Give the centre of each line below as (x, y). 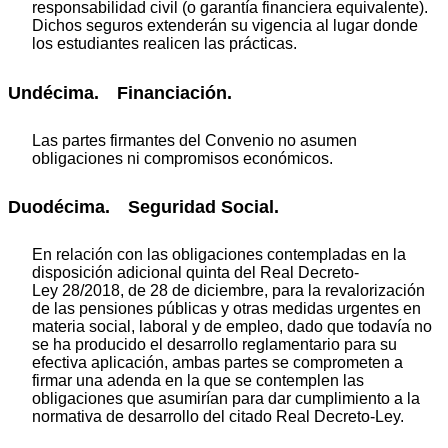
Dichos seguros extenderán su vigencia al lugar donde (225, 26)
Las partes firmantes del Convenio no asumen (194, 140)
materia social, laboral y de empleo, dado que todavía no (232, 326)
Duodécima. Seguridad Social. (143, 207)
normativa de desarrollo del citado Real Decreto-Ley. (218, 416)
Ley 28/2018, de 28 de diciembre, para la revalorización (228, 290)
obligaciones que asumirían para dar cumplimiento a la (226, 398)
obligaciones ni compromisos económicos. (182, 158)
